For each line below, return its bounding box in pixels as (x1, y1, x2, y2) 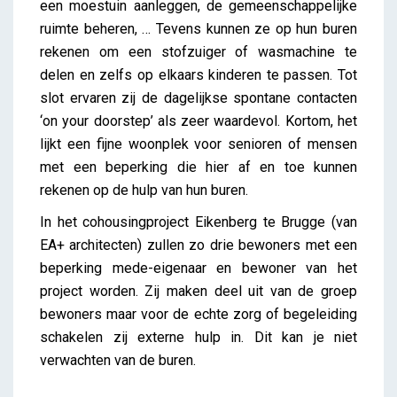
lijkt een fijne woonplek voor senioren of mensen (40, 136, 357, 153)
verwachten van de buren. (40, 352, 196, 370)
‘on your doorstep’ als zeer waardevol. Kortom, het (40, 113, 357, 130)
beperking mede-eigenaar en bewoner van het (40, 260, 357, 277)
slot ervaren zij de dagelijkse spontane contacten (40, 90, 357, 107)
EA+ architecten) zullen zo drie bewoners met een (40, 237, 357, 254)
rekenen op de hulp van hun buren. (40, 182, 248, 199)
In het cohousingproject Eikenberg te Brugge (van (40, 214, 357, 231)
